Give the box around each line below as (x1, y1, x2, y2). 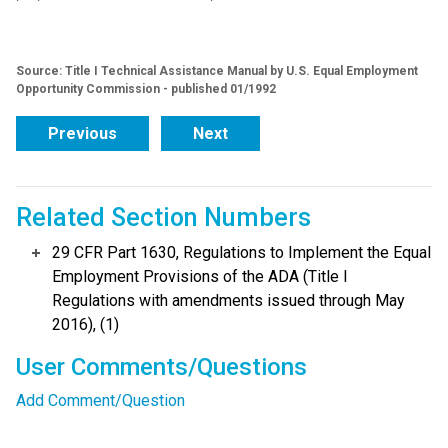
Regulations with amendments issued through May (52, 291, 405, 311)
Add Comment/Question (16, 391, 185, 411)
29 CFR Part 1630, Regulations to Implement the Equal (52, 243, 431, 263)
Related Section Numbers (16, 203, 311, 233)
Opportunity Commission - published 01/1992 (16, 82, 276, 97)
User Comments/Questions (16, 353, 307, 382)
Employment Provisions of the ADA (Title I (52, 267, 348, 287)
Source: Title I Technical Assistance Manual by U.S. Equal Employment (16, 64, 418, 79)
